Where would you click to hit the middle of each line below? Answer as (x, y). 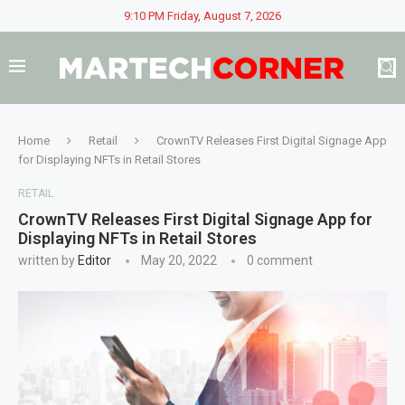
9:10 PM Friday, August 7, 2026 (202, 16)
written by (48, 260)
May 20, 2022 (179, 260)
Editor (94, 260)
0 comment (280, 260)
